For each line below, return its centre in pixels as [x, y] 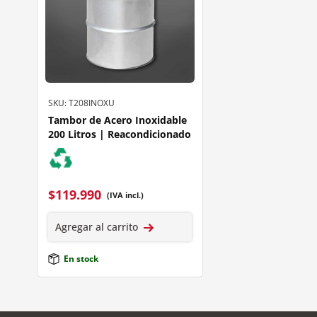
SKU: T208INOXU [81, 103]
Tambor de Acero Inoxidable [117, 120]
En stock [81, 259]
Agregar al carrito [97, 227]
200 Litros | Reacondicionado [120, 134]
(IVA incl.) [125, 195]
